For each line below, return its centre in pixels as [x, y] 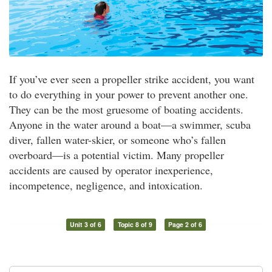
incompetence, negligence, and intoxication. [106, 185]
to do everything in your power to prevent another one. [129, 94]
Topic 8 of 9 [135, 225]
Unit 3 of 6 [85, 225]
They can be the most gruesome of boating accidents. [126, 110]
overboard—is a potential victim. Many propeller [117, 155]
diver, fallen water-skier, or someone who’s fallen [117, 140]
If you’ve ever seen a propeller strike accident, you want [132, 79]
